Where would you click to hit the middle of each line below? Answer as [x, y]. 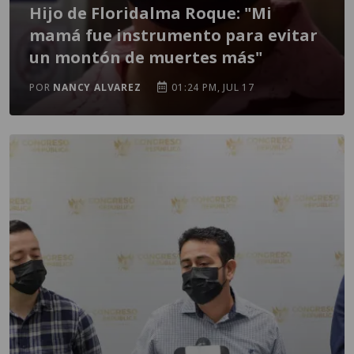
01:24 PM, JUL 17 [212, 87]
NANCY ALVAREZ [97, 87]
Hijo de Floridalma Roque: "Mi [151, 13]
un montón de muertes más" [146, 57]
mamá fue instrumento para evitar [173, 35]
